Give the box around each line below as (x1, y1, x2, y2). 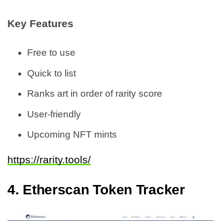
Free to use (27, 47, 75, 58)
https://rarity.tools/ (7, 154, 91, 166)
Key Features (7, 18, 74, 30)
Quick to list (27, 68, 76, 78)
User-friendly (27, 109, 81, 119)
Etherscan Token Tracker (23, 182, 185, 198)
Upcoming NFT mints (27, 129, 117, 140)
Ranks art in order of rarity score (27, 88, 162, 99)
